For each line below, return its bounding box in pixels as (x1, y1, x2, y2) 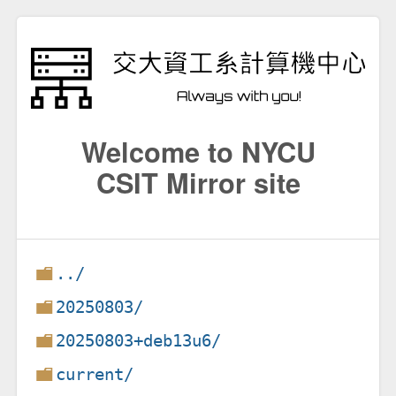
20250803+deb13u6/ (56, 330, 222, 351)
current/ (56, 363, 134, 385)
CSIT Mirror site (95, 162, 301, 202)
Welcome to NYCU (80, 131, 316, 171)
